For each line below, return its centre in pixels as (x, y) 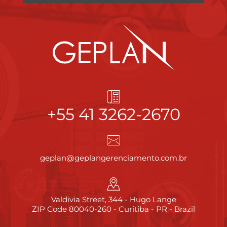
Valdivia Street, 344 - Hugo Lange (113, 199)
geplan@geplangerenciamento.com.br (113, 158)
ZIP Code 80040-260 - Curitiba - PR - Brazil (113, 209)
